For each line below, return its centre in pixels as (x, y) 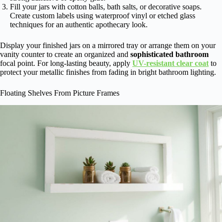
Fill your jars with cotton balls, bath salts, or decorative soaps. (106, 7)
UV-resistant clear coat (170, 63)
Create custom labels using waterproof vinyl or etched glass (103, 16)
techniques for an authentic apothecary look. (79, 25)
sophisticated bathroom (169, 55)
